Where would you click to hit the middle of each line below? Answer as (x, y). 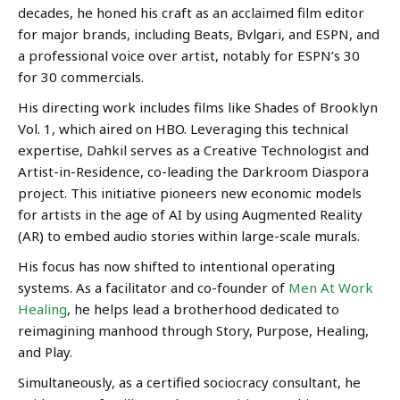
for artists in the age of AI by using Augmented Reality (190, 214)
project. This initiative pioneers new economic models (190, 192)
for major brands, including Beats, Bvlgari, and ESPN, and (199, 33)
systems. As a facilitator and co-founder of (153, 287)
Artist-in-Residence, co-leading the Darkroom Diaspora (193, 171)
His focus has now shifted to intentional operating (176, 266)
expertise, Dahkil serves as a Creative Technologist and (193, 150)
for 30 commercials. (81, 76)
